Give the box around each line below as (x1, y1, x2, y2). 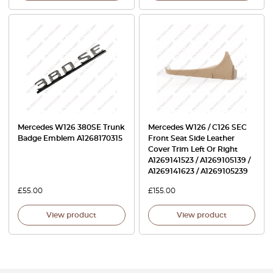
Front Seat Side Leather (147, 135, 235, 143)
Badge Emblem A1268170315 (18, 135, 122, 143)
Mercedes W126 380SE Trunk (18, 124, 125, 132)
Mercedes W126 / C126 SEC (147, 124, 247, 132)
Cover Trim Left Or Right (147, 146, 238, 154)
